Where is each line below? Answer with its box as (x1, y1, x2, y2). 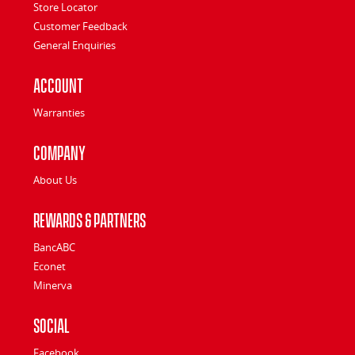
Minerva (33, 277, 72, 292)
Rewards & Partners (33, 207, 146, 230)
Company (33, 139, 86, 162)
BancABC (33, 239, 75, 254)
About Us (33, 172, 77, 187)
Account (33, 72, 83, 95)
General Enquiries (33, 37, 116, 52)
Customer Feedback (33, 18, 128, 33)
